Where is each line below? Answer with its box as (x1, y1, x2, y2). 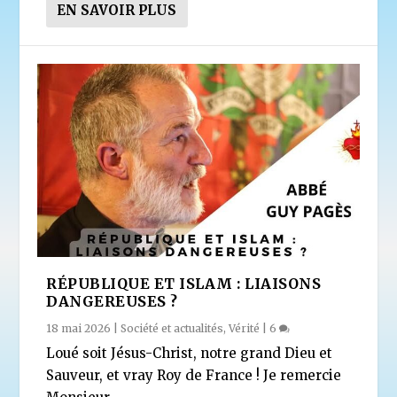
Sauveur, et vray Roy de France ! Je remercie (46, 367, 342, 385)
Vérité (229, 322, 261, 336)
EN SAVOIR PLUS (57, 2, 177, 19)
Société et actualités (121, 322, 224, 336)
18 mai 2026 (46, 322, 112, 336)
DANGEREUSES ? (46, 292, 178, 311)
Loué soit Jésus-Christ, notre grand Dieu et (46, 345, 333, 362)
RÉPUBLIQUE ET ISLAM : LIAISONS (46, 275, 322, 293)
